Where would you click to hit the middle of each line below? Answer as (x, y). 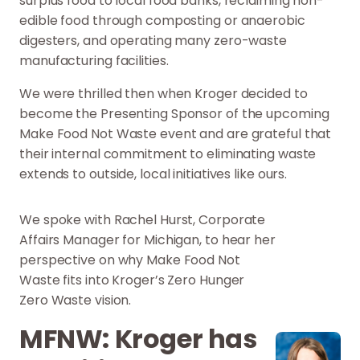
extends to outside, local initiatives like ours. (153, 174)
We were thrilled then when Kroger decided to (164, 93)
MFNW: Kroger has (138, 338)
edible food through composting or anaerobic (162, 20)
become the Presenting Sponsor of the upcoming (174, 113)
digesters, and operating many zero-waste (153, 40)
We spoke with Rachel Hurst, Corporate (143, 219)
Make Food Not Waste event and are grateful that (176, 133)
